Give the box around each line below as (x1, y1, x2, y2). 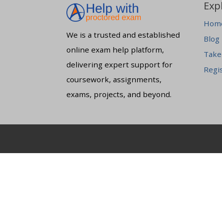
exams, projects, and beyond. (66, 89, 172, 100)
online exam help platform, (66, 45, 165, 55)
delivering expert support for (66, 59, 173, 70)
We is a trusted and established (66, 30, 180, 40)
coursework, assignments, (66, 74, 162, 85)
